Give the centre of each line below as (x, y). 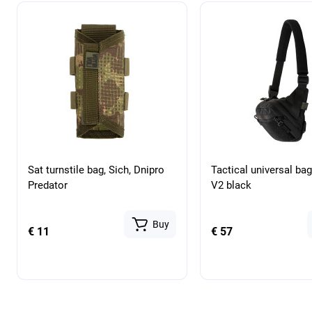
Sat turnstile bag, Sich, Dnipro (96, 170)
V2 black (231, 185)
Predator (48, 185)
